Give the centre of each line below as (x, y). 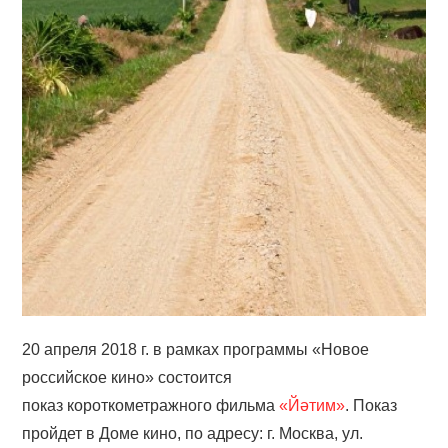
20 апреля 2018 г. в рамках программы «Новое (196, 350)
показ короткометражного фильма (151, 406)
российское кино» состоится (127, 378)
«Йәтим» (312, 406)
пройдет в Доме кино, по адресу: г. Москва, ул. (193, 434)
